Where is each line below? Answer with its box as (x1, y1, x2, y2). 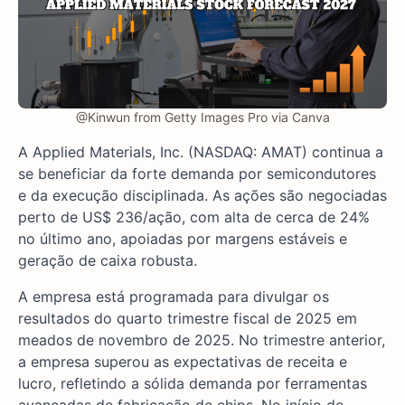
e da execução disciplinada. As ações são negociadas (18, 186, 387, 205)
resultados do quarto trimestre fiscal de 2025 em (18, 309, 357, 328)
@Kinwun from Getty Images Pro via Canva (75, 109, 330, 126)
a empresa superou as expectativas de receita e (18, 353, 347, 372)
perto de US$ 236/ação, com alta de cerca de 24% (18, 208, 370, 227)
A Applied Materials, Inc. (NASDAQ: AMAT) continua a (18, 143, 383, 162)
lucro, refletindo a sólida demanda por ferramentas (18, 374, 367, 393)
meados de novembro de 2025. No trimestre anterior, (18, 331, 385, 350)
